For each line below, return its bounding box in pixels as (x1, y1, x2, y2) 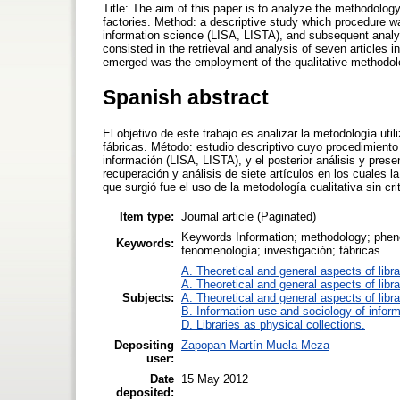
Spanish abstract (103, 85, 269, 109)
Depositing (114, 337, 174, 352)
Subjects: (122, 290, 174, 304)
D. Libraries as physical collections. (181, 317, 365, 331)
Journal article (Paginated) (181, 209, 316, 223)
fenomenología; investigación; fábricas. (181, 243, 384, 257)
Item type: (120, 209, 174, 223)
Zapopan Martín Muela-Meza (181, 337, 329, 352)
